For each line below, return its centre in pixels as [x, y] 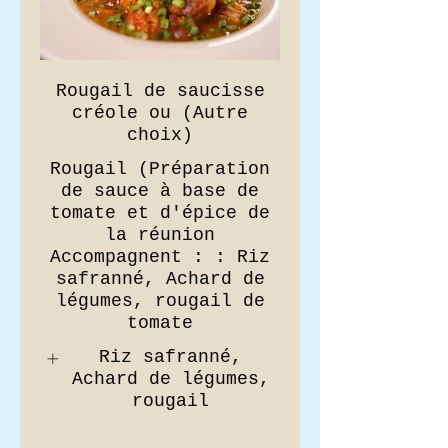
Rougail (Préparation [160, 169]
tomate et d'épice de [160, 213]
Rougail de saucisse [160, 91]
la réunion [160, 235]
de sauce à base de [160, 191]
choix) [160, 135]
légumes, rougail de [160, 301]
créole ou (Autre [160, 113]
